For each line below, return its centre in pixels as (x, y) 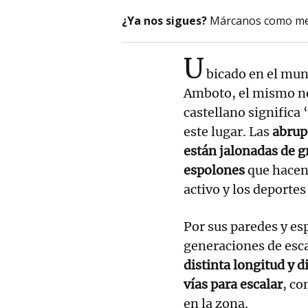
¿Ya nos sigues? (164, 20)
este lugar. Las (228, 131)
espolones (214, 170)
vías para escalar (233, 284)
